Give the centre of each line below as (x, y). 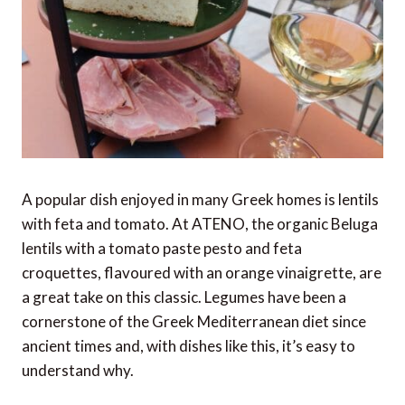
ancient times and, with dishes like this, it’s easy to (188, 346)
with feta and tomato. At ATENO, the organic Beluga (200, 224)
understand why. (78, 371)
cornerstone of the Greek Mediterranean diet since (194, 322)
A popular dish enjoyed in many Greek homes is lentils (200, 200)
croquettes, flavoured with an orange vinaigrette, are (202, 273)
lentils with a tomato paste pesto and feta (162, 249)
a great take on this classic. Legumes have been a (184, 297)
